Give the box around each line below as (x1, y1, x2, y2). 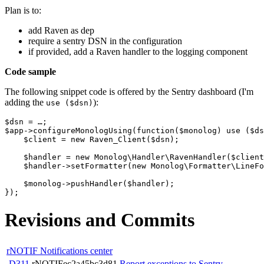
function (137, 126, 174, 135)
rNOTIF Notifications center (6, 245, 113, 256)
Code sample (5, 66, 56, 77)
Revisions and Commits (5, 209, 194, 231)
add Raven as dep (28, 25, 94, 35)
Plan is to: (5, 5, 41, 15)
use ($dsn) (46, 98, 93, 107)
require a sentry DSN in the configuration (28, 35, 182, 46)
